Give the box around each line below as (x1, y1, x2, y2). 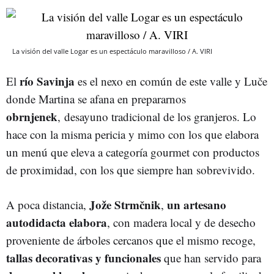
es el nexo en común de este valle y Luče (75, 73, 267, 89)
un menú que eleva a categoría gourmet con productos (6, 144, 259, 160)
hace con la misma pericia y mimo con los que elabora (6, 126, 259, 142)
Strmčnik (114, 196, 161, 213)
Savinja (37, 72, 75, 89)
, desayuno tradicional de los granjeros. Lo (57, 108, 256, 124)
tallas (6, 249, 32, 266)
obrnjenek (6, 108, 57, 125)
